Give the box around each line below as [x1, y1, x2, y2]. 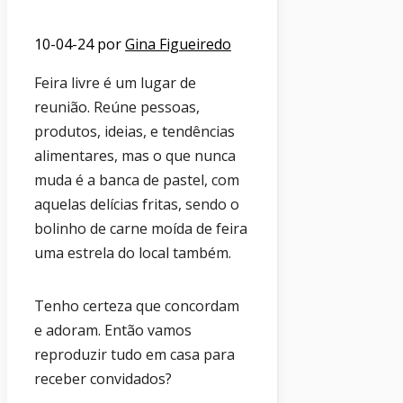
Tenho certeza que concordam [34, 295, 239, 316]
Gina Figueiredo [125, 33, 231, 54]
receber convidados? [34, 368, 172, 389]
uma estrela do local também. [34, 242, 231, 263]
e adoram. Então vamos [34, 319, 192, 340]
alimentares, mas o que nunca [34, 145, 236, 166]
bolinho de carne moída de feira [34, 218, 247, 238]
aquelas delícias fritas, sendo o [34, 193, 239, 214]
